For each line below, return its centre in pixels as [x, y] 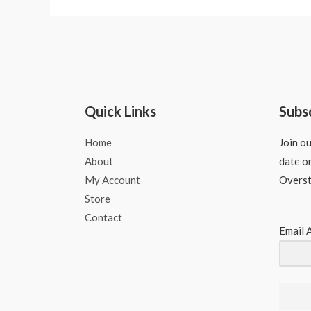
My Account [112, 179]
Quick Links [120, 111]
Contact [103, 217]
